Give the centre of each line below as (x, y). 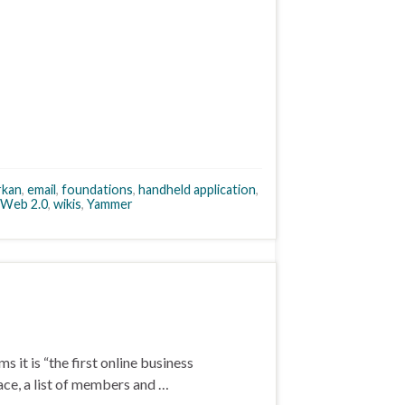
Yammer (110, 204)
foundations (97, 190)
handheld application (197, 190)
